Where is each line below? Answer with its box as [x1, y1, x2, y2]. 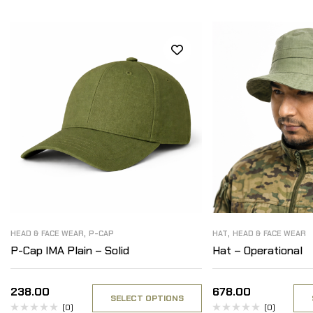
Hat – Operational [212, 242, 303, 258]
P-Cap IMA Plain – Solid [10, 242, 129, 258]
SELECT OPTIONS [110, 292, 184, 304]
